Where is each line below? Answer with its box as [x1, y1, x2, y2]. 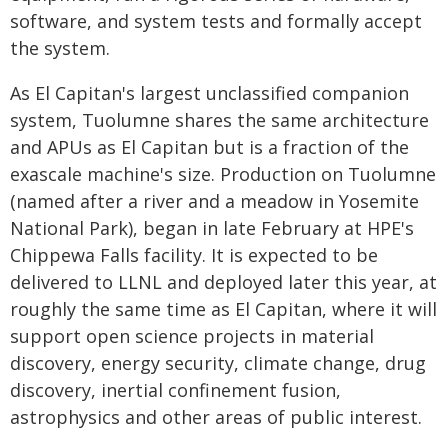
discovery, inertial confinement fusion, [10, 378, 341, 402]
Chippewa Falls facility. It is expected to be [10, 243, 378, 267]
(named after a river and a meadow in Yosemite [10, 189, 419, 213]
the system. [10, 36, 110, 60]
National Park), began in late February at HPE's [10, 216, 414, 240]
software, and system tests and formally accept [10, 9, 422, 33]
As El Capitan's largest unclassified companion [10, 81, 409, 105]
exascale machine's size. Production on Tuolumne [10, 162, 436, 186]
